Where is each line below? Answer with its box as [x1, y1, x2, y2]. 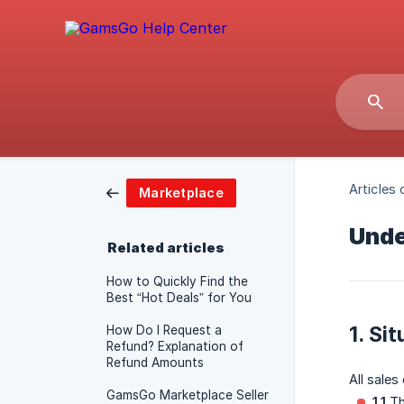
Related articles [107, 240, 225, 256]
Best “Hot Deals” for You [106, 290, 252, 305]
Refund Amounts [106, 355, 204, 370]
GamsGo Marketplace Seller [106, 388, 269, 402]
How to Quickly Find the [106, 274, 248, 289]
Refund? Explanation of [106, 339, 243, 353]
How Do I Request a [106, 323, 222, 337]
